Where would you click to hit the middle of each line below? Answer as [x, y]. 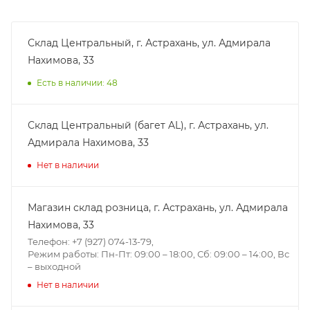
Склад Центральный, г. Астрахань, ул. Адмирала [149, 43]
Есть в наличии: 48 [77, 82]
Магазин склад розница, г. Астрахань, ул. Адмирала [158, 207]
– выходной [54, 266]
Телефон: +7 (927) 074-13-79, [91, 241]
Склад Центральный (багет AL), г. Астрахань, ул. [148, 125]
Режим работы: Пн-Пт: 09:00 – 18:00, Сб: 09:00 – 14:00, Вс [158, 254]
